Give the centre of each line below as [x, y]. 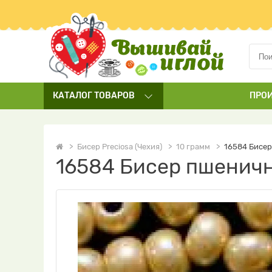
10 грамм [193, 147]
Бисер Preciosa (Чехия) [120, 147]
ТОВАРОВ [114, 96]
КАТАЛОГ [73, 96]
